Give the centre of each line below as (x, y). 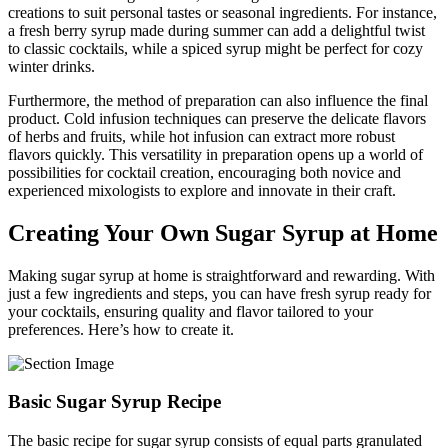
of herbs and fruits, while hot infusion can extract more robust (201, 136)
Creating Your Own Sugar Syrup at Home (223, 232)
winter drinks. (51, 66)
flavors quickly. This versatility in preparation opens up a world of (215, 154)
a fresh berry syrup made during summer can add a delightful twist (216, 30)
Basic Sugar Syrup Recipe (114, 402)
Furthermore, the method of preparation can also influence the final (218, 100)
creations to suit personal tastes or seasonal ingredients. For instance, (222, 12)
